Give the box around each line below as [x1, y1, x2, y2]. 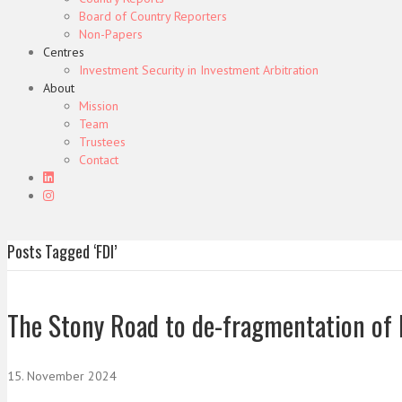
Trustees [79, 134, 126, 150]
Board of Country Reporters [79, 8, 227, 24]
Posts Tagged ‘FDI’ [7, 240, 117, 263]
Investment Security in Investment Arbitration [79, 62, 319, 78]
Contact [79, 152, 118, 168]
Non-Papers [79, 26, 143, 42]
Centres [43, 44, 84, 60]
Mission [79, 98, 118, 114]
